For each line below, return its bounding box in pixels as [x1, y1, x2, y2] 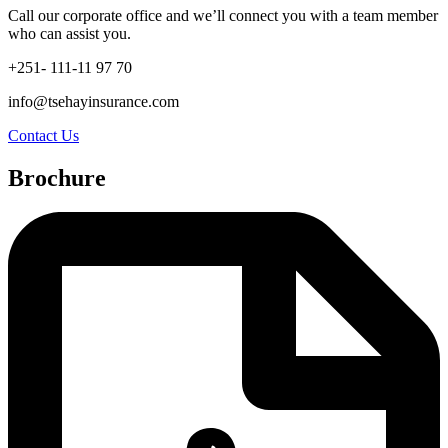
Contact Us [8, 127, 79, 145]
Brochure [8, 164, 106, 191]
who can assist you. [8, 25, 131, 43]
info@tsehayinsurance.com [8, 93, 179, 111]
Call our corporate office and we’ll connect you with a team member [8, 7, 438, 25]
